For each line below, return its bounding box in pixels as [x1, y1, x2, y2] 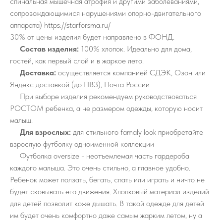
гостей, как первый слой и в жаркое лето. [10, 56, 144, 66]
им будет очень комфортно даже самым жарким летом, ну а [10, 211, 202, 221]
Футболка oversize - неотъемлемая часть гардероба [10, 151, 189, 161]
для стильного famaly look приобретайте [71, 127, 203, 137]
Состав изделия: [20, 44, 79, 54]
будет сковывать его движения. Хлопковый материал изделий [10, 187, 209, 197]
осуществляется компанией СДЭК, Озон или [58, 68, 206, 78]
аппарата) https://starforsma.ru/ [10, 20, 111, 30]
